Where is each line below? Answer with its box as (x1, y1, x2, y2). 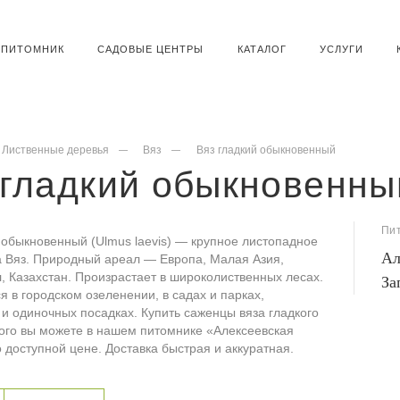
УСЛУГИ (320, 44, 364, 54)
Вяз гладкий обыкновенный (196, 144, 336, 157)
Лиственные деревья (2, 144, 110, 157)
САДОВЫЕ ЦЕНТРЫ (97, 44, 204, 54)
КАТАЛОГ (237, 44, 287, 54)
